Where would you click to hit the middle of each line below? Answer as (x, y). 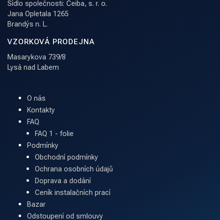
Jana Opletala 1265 (38, 14)
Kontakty (41, 110)
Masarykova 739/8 (37, 57)
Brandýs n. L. (27, 24)
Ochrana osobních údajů (74, 169)
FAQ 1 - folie (54, 134)
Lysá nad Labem (33, 68)
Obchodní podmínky (67, 157)
